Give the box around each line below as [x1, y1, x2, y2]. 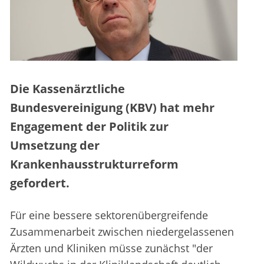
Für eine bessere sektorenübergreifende [10, 208, 208, 223]
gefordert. [10, 175, 70, 192]
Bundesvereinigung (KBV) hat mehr [10, 100, 214, 116]
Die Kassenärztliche [10, 81, 125, 97]
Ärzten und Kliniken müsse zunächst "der [10, 241, 213, 256]
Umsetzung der [10, 137, 100, 154]
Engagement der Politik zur [10, 118, 169, 135]
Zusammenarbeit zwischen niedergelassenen [10, 225, 234, 239]
